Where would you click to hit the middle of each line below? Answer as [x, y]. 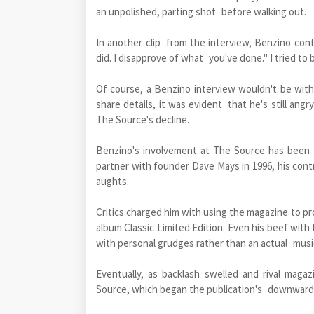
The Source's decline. [143, 119]
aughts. [112, 181]
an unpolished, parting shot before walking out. [201, 11]
